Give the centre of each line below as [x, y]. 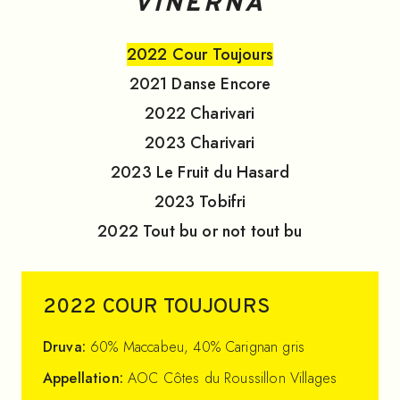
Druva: [67, 346]
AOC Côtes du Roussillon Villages [233, 378]
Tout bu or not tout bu [223, 231]
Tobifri [223, 201]
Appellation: [86, 378]
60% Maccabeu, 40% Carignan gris [198, 346]
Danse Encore [221, 83]
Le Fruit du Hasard [222, 172]
